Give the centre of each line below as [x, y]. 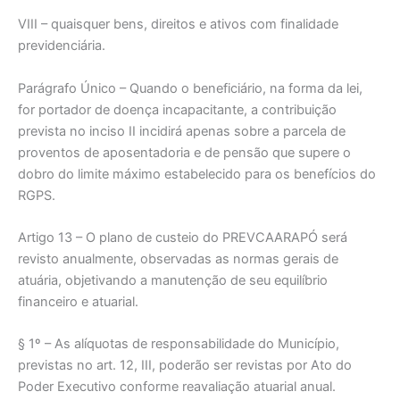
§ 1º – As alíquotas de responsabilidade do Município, [179, 344]
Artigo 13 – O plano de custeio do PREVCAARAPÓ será [183, 237]
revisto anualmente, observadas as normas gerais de [178, 258]
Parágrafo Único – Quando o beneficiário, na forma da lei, [190, 88]
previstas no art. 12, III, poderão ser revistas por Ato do [185, 366]
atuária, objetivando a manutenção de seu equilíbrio [173, 280]
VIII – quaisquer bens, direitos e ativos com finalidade [178, 25]
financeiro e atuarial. [78, 301]
